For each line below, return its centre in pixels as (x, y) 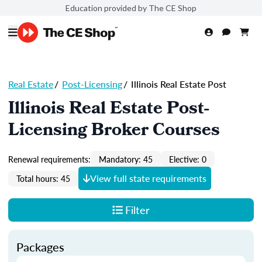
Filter (137, 210)
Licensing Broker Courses (114, 132)
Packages (40, 247)
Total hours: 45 (43, 178)
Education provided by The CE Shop (131, 8)
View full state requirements (148, 178)
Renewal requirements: (49, 159)
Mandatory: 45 (126, 159)
